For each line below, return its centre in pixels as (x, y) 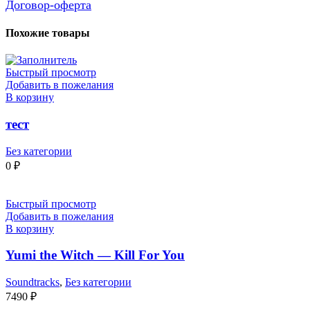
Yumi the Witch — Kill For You (95, 255)
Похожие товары (48, 33)
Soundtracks (33, 282)
